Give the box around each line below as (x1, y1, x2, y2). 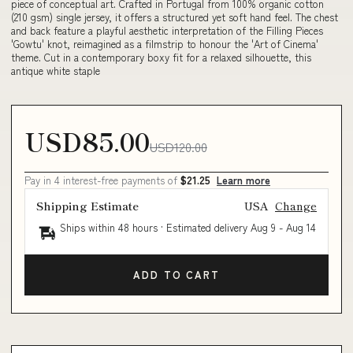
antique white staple (11, 63, 100, 78)
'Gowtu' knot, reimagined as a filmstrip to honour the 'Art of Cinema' (11, 36, 318, 51)
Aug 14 (286, 219, 316, 235)
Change (275, 197, 317, 214)
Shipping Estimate (36, 197, 139, 214)
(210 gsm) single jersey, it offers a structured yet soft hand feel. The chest (11, 9, 338, 24)
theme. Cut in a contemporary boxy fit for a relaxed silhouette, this (11, 50, 311, 65)
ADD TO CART (133, 267, 220, 282)
